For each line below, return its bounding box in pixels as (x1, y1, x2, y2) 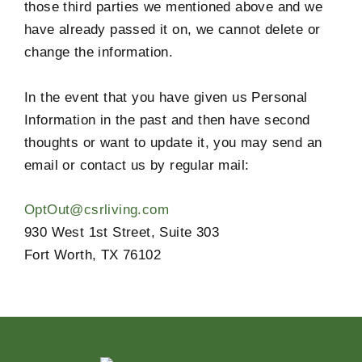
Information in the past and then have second (24, 112, 310, 128)
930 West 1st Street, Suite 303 (24, 224, 219, 240)
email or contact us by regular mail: (24, 157, 250, 173)
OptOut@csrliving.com (24, 201, 169, 217)
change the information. (24, 44, 174, 61)
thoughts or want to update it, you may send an (24, 134, 322, 150)
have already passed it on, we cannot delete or (24, 22, 321, 38)
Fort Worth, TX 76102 (24, 246, 161, 263)
